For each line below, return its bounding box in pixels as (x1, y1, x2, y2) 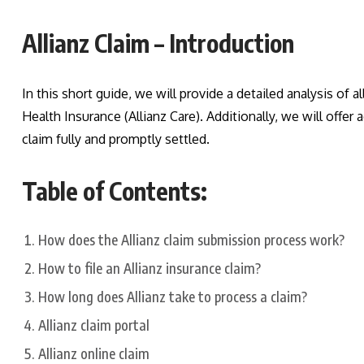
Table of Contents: (22, 175, 207, 207)
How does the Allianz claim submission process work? (38, 231, 344, 249)
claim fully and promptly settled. (22, 131, 210, 148)
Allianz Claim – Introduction (22, 28, 294, 59)
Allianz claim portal (38, 316, 149, 335)
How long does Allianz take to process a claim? (38, 288, 307, 306)
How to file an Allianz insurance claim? (38, 259, 261, 278)
